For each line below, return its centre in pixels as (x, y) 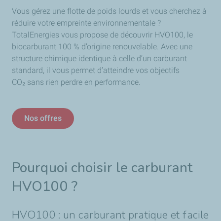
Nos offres (43, 118)
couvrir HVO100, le (161, 35)
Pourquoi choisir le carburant (102, 168)
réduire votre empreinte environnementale (84, 23)
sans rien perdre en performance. (84, 82)
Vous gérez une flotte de (55, 11)
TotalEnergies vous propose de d (68, 35)
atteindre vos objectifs (141, 70)
